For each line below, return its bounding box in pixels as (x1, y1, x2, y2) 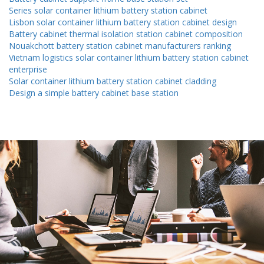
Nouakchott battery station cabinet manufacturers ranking (9, 40, 231, 52)
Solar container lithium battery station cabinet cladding (9, 75, 216, 87)
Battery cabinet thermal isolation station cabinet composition (9, 28, 243, 40)
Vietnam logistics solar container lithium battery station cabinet (9, 52, 249, 64)
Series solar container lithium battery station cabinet (9, 5, 207, 16)
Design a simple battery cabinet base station (9, 87, 179, 99)
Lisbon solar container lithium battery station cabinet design (9, 16, 237, 28)
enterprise (9, 64, 47, 75)
